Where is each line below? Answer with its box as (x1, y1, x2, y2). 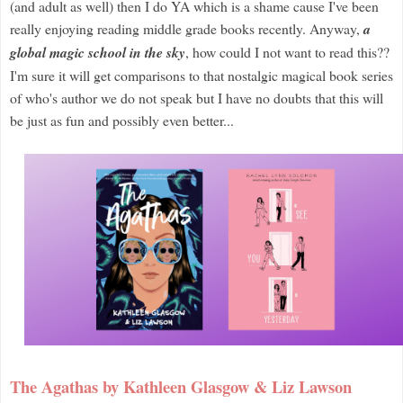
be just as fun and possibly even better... (10, 110, 234, 130)
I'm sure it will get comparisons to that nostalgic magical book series (10, 65, 393, 85)
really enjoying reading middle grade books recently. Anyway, (10, 18, 363, 38)
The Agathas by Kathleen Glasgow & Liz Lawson (10, 373, 352, 399)
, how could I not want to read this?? (185, 41, 390, 61)
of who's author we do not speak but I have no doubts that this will (10, 87, 383, 107)
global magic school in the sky (10, 41, 185, 62)
